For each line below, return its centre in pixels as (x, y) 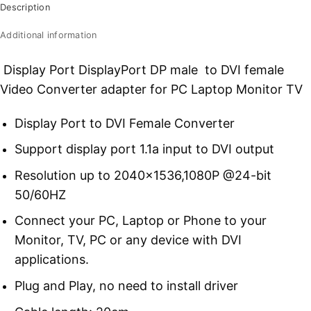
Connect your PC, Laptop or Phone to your (140, 221)
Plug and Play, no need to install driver (126, 285)
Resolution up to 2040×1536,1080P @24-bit (143, 175)
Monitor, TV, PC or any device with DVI (128, 240)
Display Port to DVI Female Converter (124, 123)
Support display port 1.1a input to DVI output (144, 149)
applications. (51, 260)
